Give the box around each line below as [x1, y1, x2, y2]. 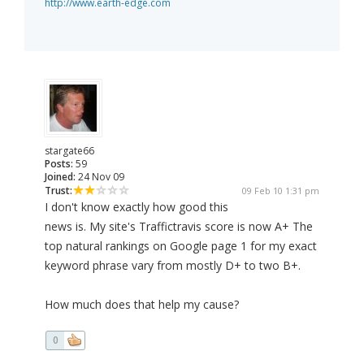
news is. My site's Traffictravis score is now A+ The [45, 219, 313, 235]
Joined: [45, 170, 76, 184]
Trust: [45, 184, 72, 198]
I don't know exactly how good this [45, 199, 228, 215]
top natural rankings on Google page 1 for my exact [45, 238, 317, 254]
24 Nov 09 [76, 170, 124, 184]
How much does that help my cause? [45, 297, 239, 313]
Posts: [45, 157, 73, 171]
